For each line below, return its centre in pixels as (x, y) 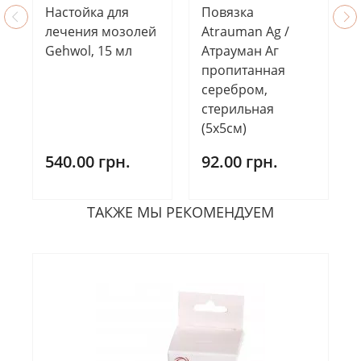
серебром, (234, 90)
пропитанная (243, 71)
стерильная (238, 109)
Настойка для (87, 12)
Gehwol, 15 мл (89, 51)
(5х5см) (224, 129)
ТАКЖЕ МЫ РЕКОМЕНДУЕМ (180, 212)
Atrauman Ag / (245, 32)
